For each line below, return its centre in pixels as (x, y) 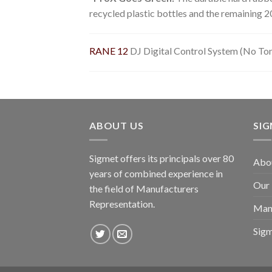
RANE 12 (109, 51)
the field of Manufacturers (144, 189)
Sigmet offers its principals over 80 (161, 158)
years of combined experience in (156, 174)
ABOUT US (117, 125)
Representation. (122, 204)
